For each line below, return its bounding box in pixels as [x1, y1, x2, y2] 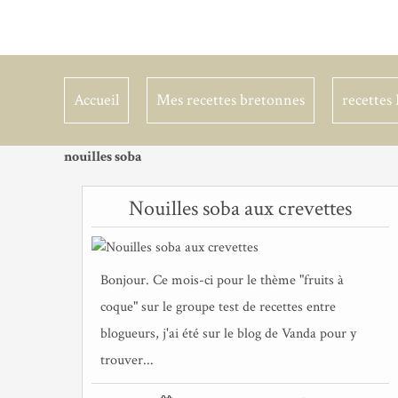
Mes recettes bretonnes [156, 90, 305, 110]
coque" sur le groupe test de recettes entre [100, 298, 336, 316]
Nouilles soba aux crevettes [129, 195, 352, 222]
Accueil [74, 90, 119, 110]
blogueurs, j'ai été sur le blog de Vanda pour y [100, 324, 356, 343]
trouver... [100, 351, 154, 370]
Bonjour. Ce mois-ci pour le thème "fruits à [100, 271, 344, 290]
